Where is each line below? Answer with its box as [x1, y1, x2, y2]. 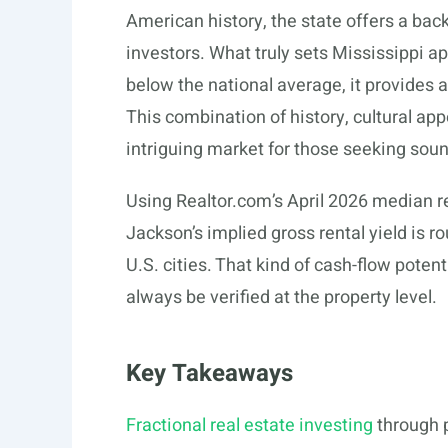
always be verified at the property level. [126, 283, 437, 311]
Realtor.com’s [176, 187, 283, 215]
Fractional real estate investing [126, 411, 373, 439]
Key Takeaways [126, 355, 293, 391]
